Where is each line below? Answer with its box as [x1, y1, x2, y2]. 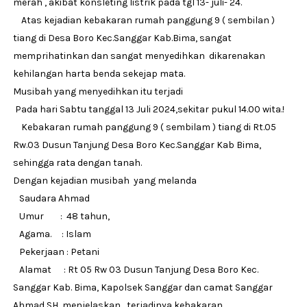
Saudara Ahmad [12, 193, 90, 205]
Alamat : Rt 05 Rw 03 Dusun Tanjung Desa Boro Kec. [12, 264, 258, 276]
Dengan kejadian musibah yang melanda [12, 175, 199, 187]
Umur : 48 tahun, [12, 210, 110, 223]
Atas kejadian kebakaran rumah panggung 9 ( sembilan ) [12, 14, 275, 27]
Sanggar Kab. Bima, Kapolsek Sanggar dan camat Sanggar [12, 282, 273, 294]
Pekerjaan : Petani [12, 246, 99, 258]
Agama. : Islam [12, 228, 91, 241]
